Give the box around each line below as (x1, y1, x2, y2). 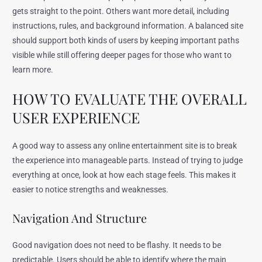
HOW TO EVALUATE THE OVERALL (12, 89, 247, 109)
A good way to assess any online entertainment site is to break (12, 141, 237, 151)
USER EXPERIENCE (12, 108, 140, 127)
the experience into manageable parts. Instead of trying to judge (12, 156, 243, 166)
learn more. (12, 64, 54, 74)
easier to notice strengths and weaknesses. (12, 185, 169, 195)
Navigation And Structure (12, 210, 147, 226)
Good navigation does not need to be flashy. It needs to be (12, 240, 222, 250)
